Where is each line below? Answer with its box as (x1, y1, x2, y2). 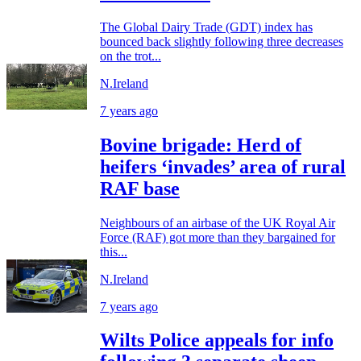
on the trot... (100, 48, 161, 63)
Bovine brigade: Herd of (100, 134, 301, 156)
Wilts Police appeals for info (100, 330, 334, 351)
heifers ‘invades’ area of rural (100, 156, 346, 177)
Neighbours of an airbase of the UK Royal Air (100, 215, 335, 230)
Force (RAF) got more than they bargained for (100, 230, 335, 244)
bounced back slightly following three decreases (100, 34, 343, 48)
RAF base (100, 177, 180, 199)
